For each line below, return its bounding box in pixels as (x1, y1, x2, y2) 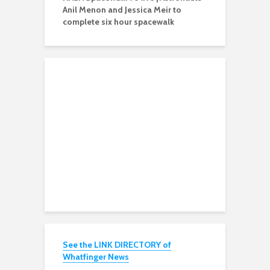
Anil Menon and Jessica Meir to (63, 4, 181, 16)
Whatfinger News (63, 251, 129, 263)
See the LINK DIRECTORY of (63, 239, 171, 251)
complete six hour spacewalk (63, 16, 174, 28)
